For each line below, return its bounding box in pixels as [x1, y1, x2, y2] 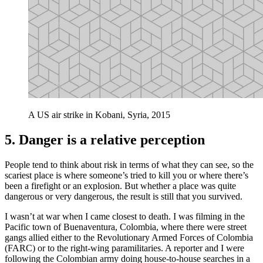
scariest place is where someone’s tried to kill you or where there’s [5, 170, 248, 181]
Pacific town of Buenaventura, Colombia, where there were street [5, 222, 247, 232]
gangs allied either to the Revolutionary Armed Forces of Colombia [5, 232, 253, 243]
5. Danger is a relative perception [5, 132, 205, 148]
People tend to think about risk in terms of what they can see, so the [5, 160, 254, 170]
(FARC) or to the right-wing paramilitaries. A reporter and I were [5, 243, 244, 254]
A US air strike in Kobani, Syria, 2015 [28, 110, 170, 120]
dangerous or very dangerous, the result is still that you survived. [5, 191, 242, 202]
